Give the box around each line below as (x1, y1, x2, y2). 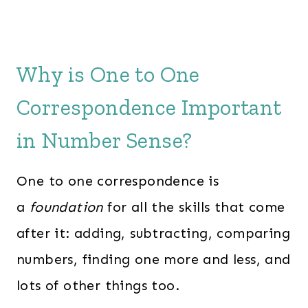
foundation (29, 199, 103, 215)
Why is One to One (16, 61, 200, 87)
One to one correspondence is (16, 173, 219, 189)
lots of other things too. (16, 277, 179, 294)
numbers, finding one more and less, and (16, 251, 291, 267)
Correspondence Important (16, 94, 282, 120)
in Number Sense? (16, 127, 192, 153)
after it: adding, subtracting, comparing (16, 225, 290, 241)
